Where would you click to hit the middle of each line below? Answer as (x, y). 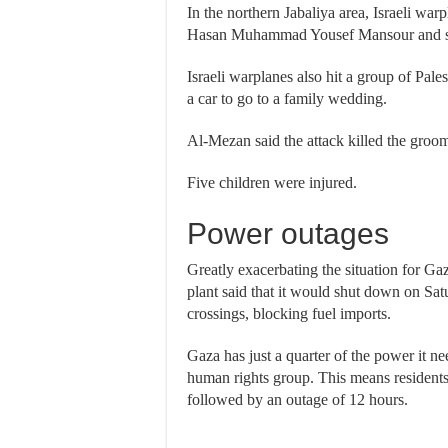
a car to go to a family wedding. (287, 98)
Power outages (288, 233)
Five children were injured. (272, 182)
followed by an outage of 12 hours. (297, 399)
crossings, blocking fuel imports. (289, 313)
